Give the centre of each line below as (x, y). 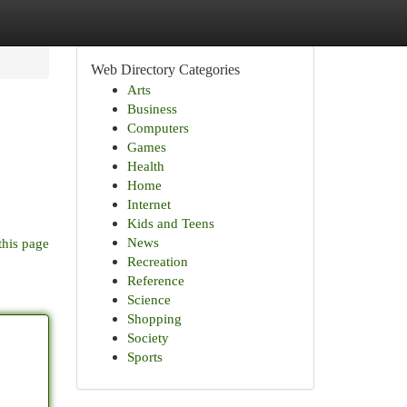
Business (152, 109)
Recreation (157, 261)
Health (145, 166)
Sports (144, 357)
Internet (149, 204)
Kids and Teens (170, 223)
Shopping (154, 318)
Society (148, 338)
